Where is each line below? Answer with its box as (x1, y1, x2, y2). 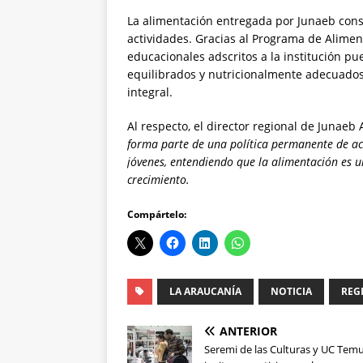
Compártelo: (127, 207, 186, 222)
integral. (127, 84, 173, 100)
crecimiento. (127, 172, 190, 188)
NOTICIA (271, 284, 312, 299)
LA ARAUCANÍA (169, 284, 241, 299)
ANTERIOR (220, 323, 277, 340)
